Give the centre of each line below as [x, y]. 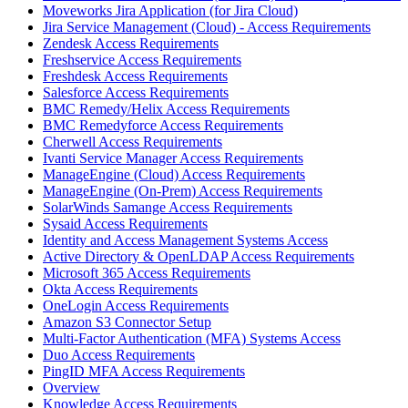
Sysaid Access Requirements [125, 224]
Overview [71, 388]
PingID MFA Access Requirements [144, 372]
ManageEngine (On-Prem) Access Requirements [183, 191]
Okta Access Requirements [120, 290]
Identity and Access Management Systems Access [185, 240]
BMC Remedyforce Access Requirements [163, 126]
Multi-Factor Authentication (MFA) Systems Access [192, 339]
